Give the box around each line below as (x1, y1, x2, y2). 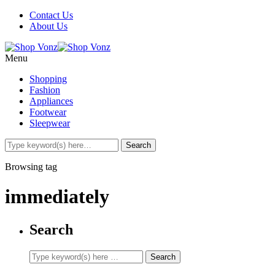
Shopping (29, 74, 67, 84)
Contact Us (29, 10, 73, 20)
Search (29, 221, 73, 238)
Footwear (29, 107, 66, 117)
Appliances (29, 96, 73, 106)
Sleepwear (29, 118, 70, 128)
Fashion (29, 85, 60, 95)
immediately (5, 185, 109, 208)
